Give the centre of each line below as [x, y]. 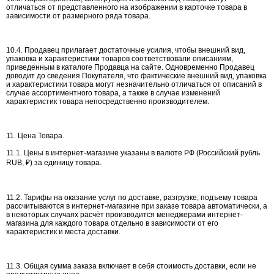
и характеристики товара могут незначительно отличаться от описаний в [134, 84]
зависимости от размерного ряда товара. [78, 16]
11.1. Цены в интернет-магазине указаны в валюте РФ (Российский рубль [133, 153]
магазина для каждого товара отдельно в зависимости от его [112, 223]
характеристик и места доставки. [63, 232]
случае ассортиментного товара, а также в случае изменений [113, 93]
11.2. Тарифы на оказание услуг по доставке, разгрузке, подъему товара [132, 198]
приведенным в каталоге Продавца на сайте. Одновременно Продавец [130, 67]
